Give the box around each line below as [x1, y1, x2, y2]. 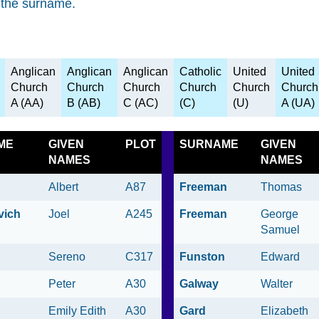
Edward [261, 251, 305, 263]
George [261, 208, 298, 221]
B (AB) [67, 97, 100, 110]
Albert [48, 181, 78, 194]
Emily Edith [48, 305, 106, 318]
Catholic [179, 66, 221, 78]
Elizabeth [261, 305, 308, 318]
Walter [261, 278, 293, 291]
